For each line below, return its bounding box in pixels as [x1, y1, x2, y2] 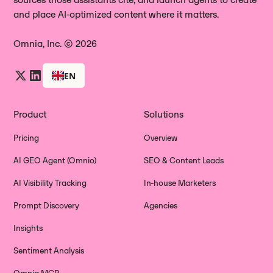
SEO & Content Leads [144, 155, 224, 166]
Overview [144, 133, 177, 143]
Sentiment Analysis [13, 246, 85, 256]
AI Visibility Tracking [13, 178, 87, 188]
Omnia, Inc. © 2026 [13, 38, 97, 49]
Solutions [144, 108, 183, 120]
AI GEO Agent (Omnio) [13, 155, 97, 166]
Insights [13, 223, 43, 233]
